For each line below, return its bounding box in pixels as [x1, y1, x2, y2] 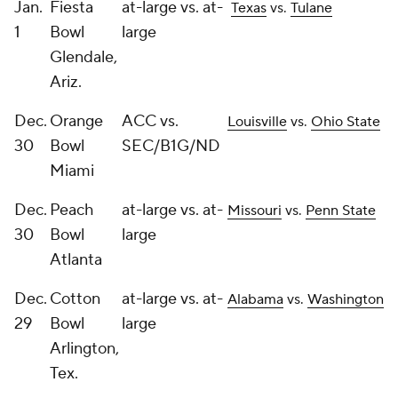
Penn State [306, 202, 376, 219]
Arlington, [50, 338, 119, 359]
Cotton [50, 289, 100, 309]
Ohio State [311, 113, 380, 131]
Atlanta [50, 250, 102, 270]
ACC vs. [122, 111, 179, 131]
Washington [307, 291, 384, 308]
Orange [50, 111, 103, 131]
